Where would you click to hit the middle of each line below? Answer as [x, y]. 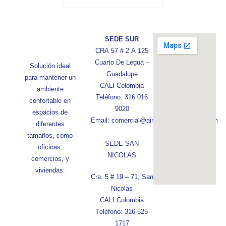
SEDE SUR [122, 39]
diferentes [50, 124]
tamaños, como [50, 135]
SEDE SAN [122, 144]
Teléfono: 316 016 [122, 97]
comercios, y [50, 159]
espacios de [50, 112]
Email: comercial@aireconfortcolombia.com [154, 120]
